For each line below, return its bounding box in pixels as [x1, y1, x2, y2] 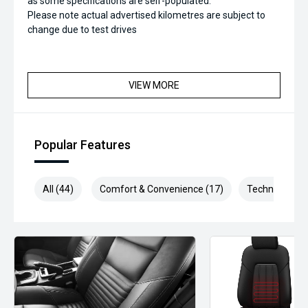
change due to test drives [27, 24, 137, 35]
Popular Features [34, 137, 131, 152]
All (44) [43, 184, 74, 195]
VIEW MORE [129, 80, 179, 91]
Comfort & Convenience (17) [100, 184, 223, 195]
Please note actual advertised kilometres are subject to [27, 10, 265, 21]
